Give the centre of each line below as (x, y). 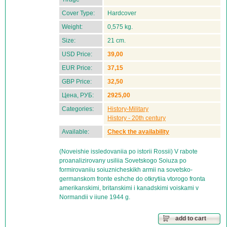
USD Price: (77, 54)
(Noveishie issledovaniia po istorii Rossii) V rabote (128, 152)
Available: (75, 132)
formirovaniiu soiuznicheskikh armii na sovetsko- (126, 170)
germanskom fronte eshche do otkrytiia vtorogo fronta (132, 179)
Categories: (78, 109)
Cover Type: (78, 13)
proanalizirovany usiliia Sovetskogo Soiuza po (123, 161)
